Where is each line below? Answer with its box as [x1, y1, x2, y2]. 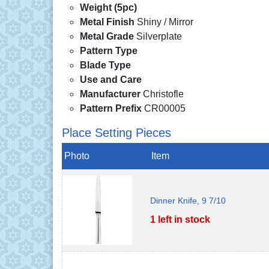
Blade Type [80, 59, 131, 70]
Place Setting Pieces [62, 125, 171, 139]
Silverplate [136, 31, 182, 41]
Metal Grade [80, 31, 136, 41]
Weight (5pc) [80, 2, 137, 13]
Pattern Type [80, 45, 138, 56]
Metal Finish [80, 16, 137, 27]
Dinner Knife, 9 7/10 [150, 195, 228, 205]
